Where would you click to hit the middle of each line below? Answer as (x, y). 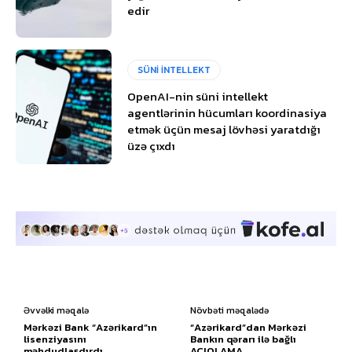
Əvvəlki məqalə (56, 310)
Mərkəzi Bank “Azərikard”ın (90, 327)
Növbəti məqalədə (230, 310)
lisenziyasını (55, 339)
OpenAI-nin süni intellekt (198, 97)
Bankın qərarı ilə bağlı (244, 339)
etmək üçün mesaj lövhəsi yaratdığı (224, 130)
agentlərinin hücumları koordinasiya (227, 113)
